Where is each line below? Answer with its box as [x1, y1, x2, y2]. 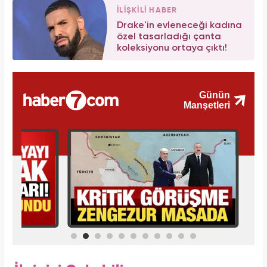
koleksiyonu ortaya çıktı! [117, 43, 227, 53]
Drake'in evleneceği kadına [117, 20, 242, 30]
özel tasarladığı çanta [117, 32, 221, 42]
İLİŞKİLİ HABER [117, 6, 178, 14]
